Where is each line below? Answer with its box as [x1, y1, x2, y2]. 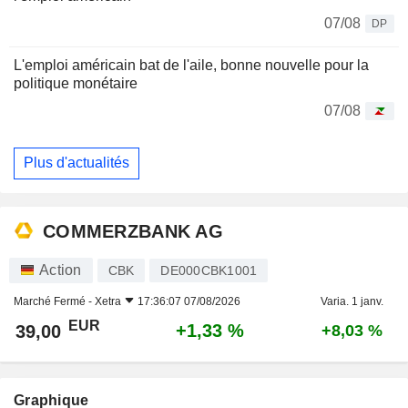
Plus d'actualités [24, 155, 129, 171]
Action [39, 261, 82, 278]
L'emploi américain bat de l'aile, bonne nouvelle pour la [14, 56, 369, 73]
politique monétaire [14, 75, 138, 91]
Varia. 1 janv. [321, 294, 383, 308]
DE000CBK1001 [160, 262, 258, 278]
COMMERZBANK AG [43, 221, 223, 242]
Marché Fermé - [14, 294, 95, 308]
